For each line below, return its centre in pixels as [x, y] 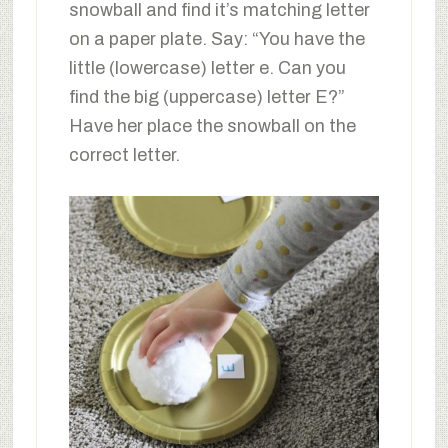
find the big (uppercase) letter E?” [206, 97]
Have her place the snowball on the [212, 126]
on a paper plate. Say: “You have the [216, 39]
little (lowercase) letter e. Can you [207, 68]
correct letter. [124, 155]
